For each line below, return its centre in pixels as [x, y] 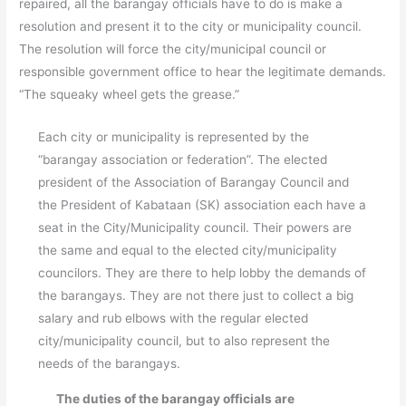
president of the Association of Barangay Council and [193, 182]
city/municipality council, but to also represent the [184, 340]
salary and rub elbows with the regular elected [173, 318]
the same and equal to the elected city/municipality [187, 250]
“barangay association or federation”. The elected [182, 159]
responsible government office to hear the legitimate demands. [203, 72]
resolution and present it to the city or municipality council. [191, 26]
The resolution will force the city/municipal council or [173, 49]
